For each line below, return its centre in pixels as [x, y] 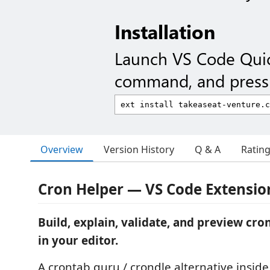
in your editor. [78, 240]
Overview [62, 149]
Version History [139, 149]
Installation [165, 31]
